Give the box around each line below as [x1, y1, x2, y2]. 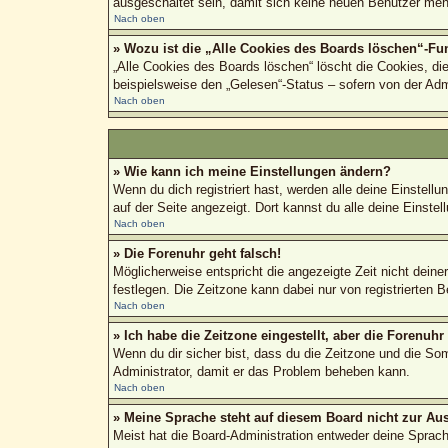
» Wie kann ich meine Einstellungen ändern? [112, 163, 391, 179]
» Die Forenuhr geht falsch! [112, 245, 281, 261]
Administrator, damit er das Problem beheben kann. [112, 363, 410, 379]
